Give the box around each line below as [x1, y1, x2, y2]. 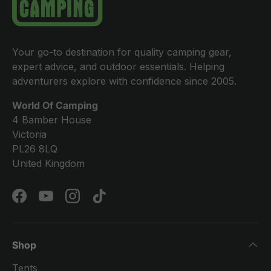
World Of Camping [12, 99, 98, 112]
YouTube [45, 196, 87, 209]
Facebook [18, 196, 65, 209]
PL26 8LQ [12, 143, 57, 155]
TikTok [98, 196, 129, 209]
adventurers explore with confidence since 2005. [12, 75, 237, 88]
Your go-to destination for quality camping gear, [12, 46, 232, 59]
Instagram [71, 196, 118, 209]
